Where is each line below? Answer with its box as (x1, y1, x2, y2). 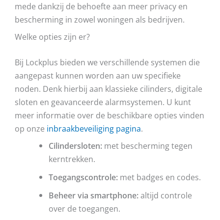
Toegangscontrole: (49, 171, 118, 183)
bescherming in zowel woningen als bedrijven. (15, 13, 185, 25)
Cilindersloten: (49, 139, 103, 151)
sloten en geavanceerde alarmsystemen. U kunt (15, 96, 191, 108)
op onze (15, 122, 47, 134)
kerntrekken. (49, 153, 96, 165)
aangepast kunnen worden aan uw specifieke (15, 69, 181, 81)
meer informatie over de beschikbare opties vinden (15, 109, 204, 121)
